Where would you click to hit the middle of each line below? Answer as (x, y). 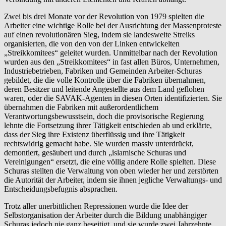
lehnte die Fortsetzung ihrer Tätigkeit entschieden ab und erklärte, (108, 125)
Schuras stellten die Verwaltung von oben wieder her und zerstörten (111, 171)
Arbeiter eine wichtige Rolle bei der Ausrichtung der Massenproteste (113, 25)
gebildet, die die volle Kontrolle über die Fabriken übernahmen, (105, 80)
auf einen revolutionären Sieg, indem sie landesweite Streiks (99, 34)
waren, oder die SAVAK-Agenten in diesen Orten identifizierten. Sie (113, 98)
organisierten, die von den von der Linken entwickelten (92, 43)
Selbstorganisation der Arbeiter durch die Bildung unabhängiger (105, 215)
